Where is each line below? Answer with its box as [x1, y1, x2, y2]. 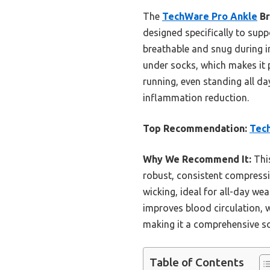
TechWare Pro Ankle [162, 10, 257, 22]
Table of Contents [149, 255, 244, 269]
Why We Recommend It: [143, 153, 251, 165]
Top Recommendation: [143, 122, 247, 134]
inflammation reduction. [143, 92, 249, 103]
